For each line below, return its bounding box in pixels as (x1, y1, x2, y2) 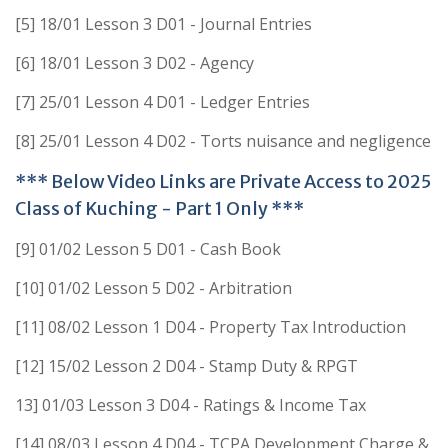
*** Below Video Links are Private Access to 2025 (15, 169, 431, 193)
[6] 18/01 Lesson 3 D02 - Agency (15, 51, 254, 74)
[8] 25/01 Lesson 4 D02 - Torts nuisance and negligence (15, 129, 431, 152)
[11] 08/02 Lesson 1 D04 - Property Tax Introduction (15, 315, 406, 338)
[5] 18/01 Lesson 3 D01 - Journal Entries (15, 12, 312, 35)
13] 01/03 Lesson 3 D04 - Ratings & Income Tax (15, 393, 366, 416)
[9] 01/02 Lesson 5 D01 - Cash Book (15, 237, 281, 260)
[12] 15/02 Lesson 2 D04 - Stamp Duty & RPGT (15, 354, 358, 377)
